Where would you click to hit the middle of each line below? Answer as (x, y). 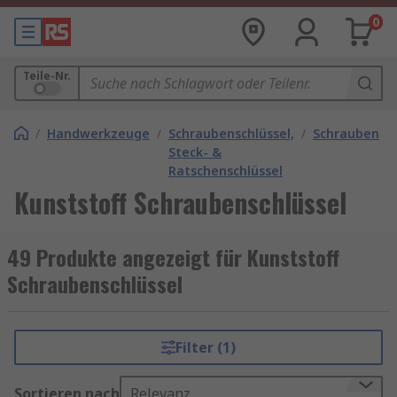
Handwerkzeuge (98, 133)
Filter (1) (205, 347)
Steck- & (195, 152)
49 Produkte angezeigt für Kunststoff (173, 257)
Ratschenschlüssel (226, 171)
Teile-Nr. (47, 76)
